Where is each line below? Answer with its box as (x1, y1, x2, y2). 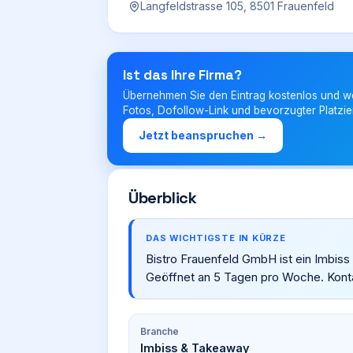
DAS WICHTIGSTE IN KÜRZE (146, 232, 286, 243)
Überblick (128, 188, 197, 208)
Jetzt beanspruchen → (139, 128, 267, 142)
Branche (140, 325, 179, 337)
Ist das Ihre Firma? (123, 66, 242, 84)
